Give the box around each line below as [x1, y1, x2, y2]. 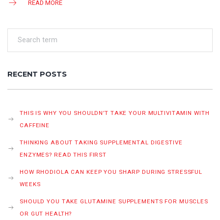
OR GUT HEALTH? [20, 210, 72, 217]
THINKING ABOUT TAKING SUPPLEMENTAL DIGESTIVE [20, 138, 183, 146]
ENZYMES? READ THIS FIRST [20, 151, 109, 158]
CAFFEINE [20, 121, 50, 129]
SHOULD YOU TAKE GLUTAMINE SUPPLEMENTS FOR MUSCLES [20, 197, 208, 205]
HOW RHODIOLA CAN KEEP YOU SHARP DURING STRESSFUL [20, 168, 203, 175]
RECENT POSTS [7, 69, 67, 79]
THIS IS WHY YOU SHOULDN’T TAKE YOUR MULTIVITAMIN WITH [20, 109, 210, 116]
